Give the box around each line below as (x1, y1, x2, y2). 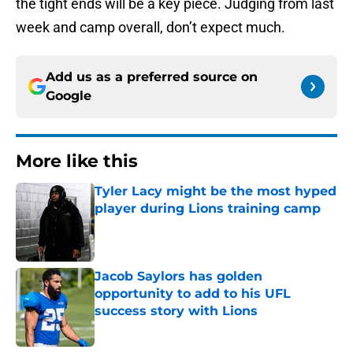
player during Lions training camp (95, 201, 321, 217)
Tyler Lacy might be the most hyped (95, 184, 336, 199)
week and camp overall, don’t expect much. (16, 19, 285, 36)
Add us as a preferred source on (46, 69, 258, 85)
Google (46, 88, 91, 104)
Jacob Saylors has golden (95, 269, 262, 284)
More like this (16, 150, 138, 173)
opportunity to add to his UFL (95, 286, 291, 302)
